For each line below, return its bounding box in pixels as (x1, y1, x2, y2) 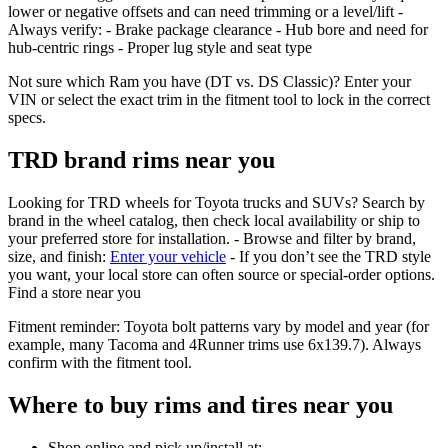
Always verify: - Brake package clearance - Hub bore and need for (8, 21, 428, 39)
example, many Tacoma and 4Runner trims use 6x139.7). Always (8, 336, 421, 354)
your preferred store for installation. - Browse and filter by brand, (8, 230, 416, 248)
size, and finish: (8, 248, 110, 266)
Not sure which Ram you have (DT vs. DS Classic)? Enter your (8, 73, 411, 91)
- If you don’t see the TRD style (226, 248, 431, 266)
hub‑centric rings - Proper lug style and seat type (8, 39, 312, 57)
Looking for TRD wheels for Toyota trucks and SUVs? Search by (8, 194, 425, 212)
